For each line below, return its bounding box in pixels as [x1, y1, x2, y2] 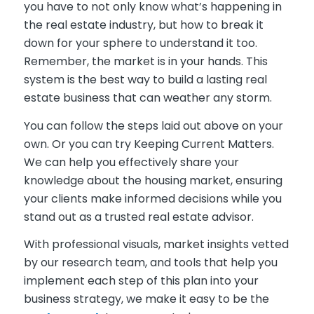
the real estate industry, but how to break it [23, 16, 264, 33]
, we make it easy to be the [121, 291, 269, 308]
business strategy [23, 291, 121, 308]
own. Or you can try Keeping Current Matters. [23, 135, 274, 152]
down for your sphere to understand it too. [23, 34, 257, 51]
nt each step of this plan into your [72, 273, 259, 289]
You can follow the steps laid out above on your [23, 117, 283, 134]
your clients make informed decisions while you [23, 190, 282, 207]
